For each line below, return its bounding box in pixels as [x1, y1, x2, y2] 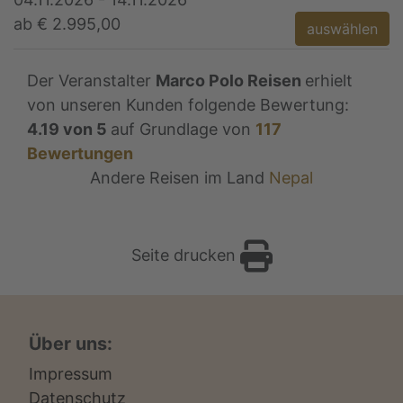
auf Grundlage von [111, 120, 255, 139]
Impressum [29, 364, 112, 384]
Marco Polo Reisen [156, 71, 301, 91]
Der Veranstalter [27, 71, 156, 91]
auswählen [307, 20, 378, 39]
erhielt [305, 71, 353, 91]
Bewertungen [27, 144, 133, 164]
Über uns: [29, 333, 112, 355]
